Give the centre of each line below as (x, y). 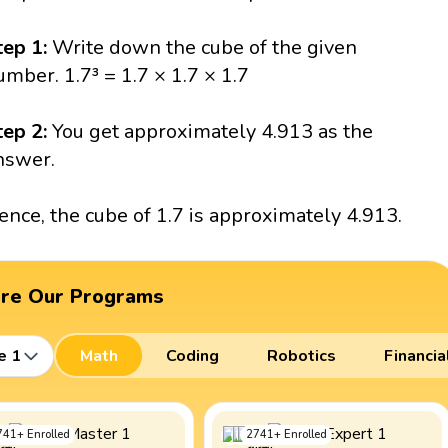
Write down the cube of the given (205, 48)
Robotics (301, 355)
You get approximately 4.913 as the (213, 132)
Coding (192, 355)
